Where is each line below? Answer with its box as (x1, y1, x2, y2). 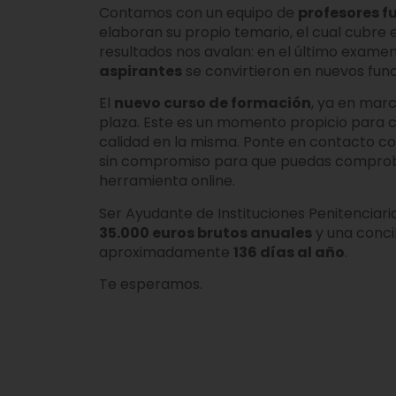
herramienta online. (99, 171, 235, 192)
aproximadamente (99, 241, 233, 263)
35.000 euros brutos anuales (99, 222, 312, 243)
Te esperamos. (99, 273, 202, 294)
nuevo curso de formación (114, 93, 311, 114)
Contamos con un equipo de (99, 2, 298, 23)
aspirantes (99, 60, 182, 81)
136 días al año (233, 241, 345, 263)
